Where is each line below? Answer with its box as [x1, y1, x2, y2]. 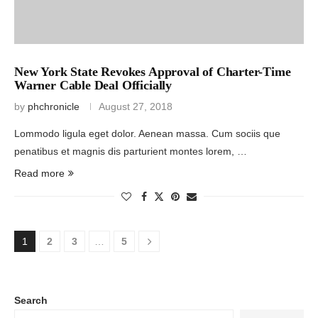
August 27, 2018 [99, 100, 172, 112]
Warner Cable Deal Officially [14, 77, 172, 92]
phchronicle [28, 100, 79, 112]
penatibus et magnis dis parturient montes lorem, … [14, 145, 247, 157]
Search [14, 294, 48, 306]
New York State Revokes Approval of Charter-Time [14, 64, 291, 79]
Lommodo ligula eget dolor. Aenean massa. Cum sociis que [14, 127, 280, 139]
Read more [14, 167, 65, 179]
